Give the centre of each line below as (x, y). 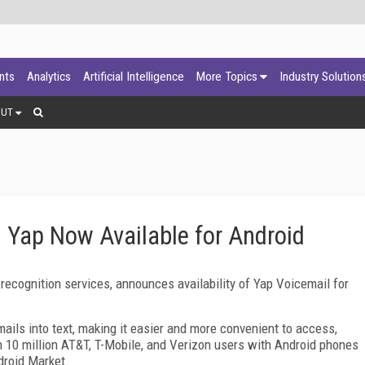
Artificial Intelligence (134, 77)
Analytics (49, 77)
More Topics (227, 77)
